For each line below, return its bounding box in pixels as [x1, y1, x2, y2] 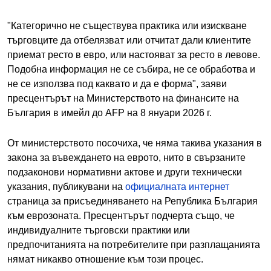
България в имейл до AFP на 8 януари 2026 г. [7, 108, 212, 119]
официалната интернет [125, 181, 229, 192]
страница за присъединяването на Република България [7, 196, 258, 207]
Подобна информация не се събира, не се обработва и [7, 64, 255, 75]
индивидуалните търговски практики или [7, 225, 190, 236]
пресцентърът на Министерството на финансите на [7, 93, 239, 104]
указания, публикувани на [7, 181, 125, 192]
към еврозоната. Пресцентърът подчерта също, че [7, 211, 235, 221]
